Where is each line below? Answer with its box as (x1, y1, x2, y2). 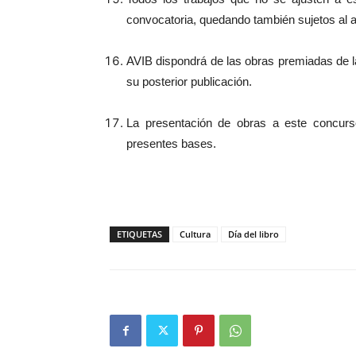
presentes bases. (126, 137, 216, 150)
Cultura (180, 228, 211, 240)
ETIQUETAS (117, 228, 162, 240)
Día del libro (228, 228, 279, 240)
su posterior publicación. (126, 75, 252, 88)
